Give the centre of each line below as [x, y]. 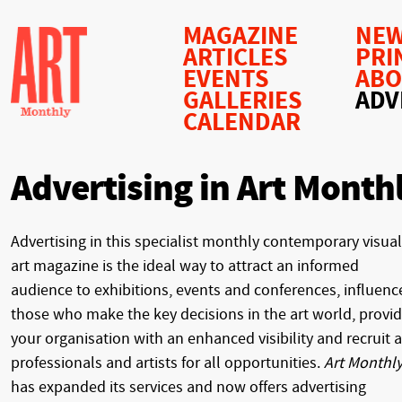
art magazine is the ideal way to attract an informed [185, 267]
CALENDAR [242, 122]
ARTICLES [236, 58]
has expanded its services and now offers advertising [188, 388]
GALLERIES [243, 101]
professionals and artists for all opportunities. [167, 363]
